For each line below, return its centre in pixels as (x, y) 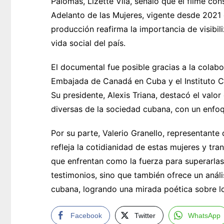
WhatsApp (204, 216)
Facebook (86, 216)
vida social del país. (88, 43)
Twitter (145, 216)
